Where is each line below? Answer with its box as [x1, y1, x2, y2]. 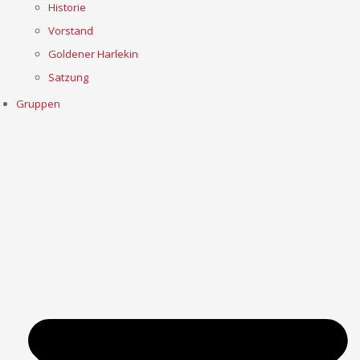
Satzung [47, 70, 88, 85]
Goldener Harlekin [47, 47, 138, 62]
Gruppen [16, 96, 60, 112]
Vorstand [47, 23, 93, 39]
